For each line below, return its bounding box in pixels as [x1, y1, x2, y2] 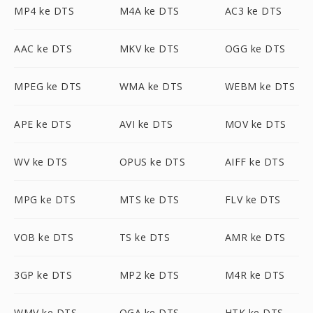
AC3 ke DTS [224, 4, 282, 17]
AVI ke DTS [119, 117, 173, 131]
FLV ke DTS [224, 193, 281, 206]
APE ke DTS [14, 117, 71, 131]
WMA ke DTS [119, 80, 183, 93]
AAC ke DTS [14, 42, 72, 55]
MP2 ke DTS [119, 268, 180, 282]
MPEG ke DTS [14, 80, 82, 93]
